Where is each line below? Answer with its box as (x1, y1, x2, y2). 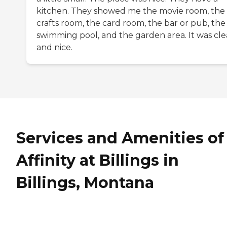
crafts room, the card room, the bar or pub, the (36, 18, 225, 28)
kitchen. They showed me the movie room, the (36, 6, 225, 16)
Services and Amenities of (16, 129, 224, 148)
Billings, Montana (16, 173, 154, 193)
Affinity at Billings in (16, 151, 179, 170)
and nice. (36, 43, 72, 53)
